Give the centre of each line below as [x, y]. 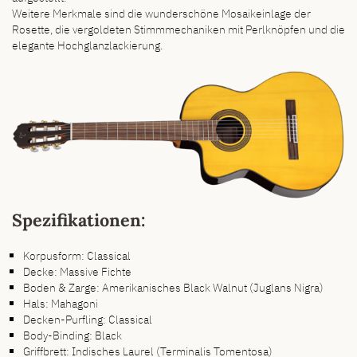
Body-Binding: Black [73, 335]
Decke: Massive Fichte [78, 271]
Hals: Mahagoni [61, 303]
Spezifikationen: [78, 220]
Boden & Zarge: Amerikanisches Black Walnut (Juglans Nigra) [174, 287]
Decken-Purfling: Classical [88, 319]
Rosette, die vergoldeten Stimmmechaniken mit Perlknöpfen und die [178, 29]
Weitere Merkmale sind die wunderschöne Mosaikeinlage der [161, 13]
